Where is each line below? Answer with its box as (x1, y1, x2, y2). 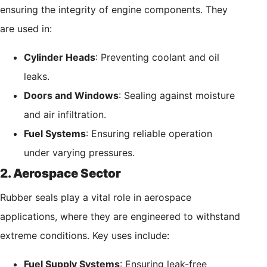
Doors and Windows (24, 89, 119, 102)
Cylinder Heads (24, 51, 95, 64)
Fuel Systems (24, 128, 86, 140)
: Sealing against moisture (119, 89, 235, 102)
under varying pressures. (24, 147, 135, 159)
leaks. (24, 70, 49, 83)
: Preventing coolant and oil (95, 51, 219, 64)
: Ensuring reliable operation (86, 128, 212, 140)
